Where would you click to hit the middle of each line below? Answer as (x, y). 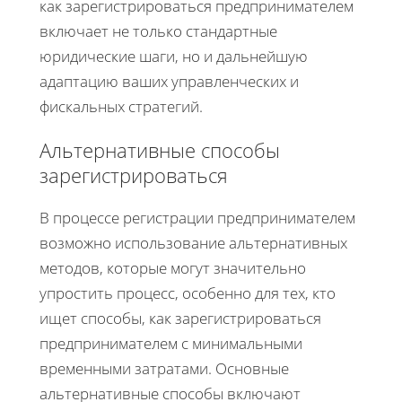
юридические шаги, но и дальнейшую (174, 56)
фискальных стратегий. (121, 106)
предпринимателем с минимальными (171, 343)
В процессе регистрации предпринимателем (197, 217)
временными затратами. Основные (164, 368)
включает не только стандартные (158, 31)
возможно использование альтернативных (193, 242)
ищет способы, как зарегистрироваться (180, 318)
